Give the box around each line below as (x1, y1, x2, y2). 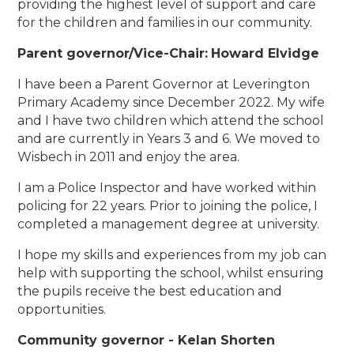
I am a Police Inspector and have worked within (17, 180, 317, 196)
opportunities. (17, 302, 107, 318)
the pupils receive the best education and (17, 284, 283, 299)
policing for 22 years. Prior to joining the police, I (17, 198, 318, 214)
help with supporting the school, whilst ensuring (17, 265, 325, 281)
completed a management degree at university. (17, 217, 320, 232)
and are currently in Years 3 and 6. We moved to (17, 131, 321, 147)
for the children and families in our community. (17, 15, 313, 31)
